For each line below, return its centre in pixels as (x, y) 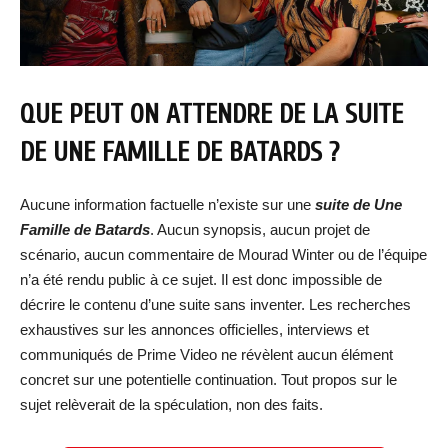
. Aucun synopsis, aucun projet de (260, 229)
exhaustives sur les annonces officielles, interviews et (194, 329)
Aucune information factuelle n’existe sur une (167, 204)
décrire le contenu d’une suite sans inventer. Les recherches (215, 304)
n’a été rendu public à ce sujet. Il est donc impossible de (201, 279)
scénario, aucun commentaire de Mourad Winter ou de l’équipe (223, 254)
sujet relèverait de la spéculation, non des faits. (171, 404)
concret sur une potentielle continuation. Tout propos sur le (208, 379)
